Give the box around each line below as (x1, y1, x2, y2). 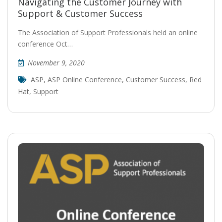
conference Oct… (18, 39, 73, 49)
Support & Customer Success (18, 7, 143, 19)
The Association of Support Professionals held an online (18, 27, 198, 37)
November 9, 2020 (28, 57, 85, 67)
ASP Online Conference (48, 74, 122, 84)
